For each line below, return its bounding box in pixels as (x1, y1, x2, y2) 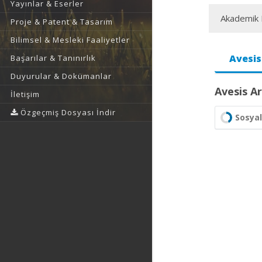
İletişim (11, 89, 40, 99)
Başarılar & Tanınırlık (11, 53, 96, 63)
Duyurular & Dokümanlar (11, 71, 112, 81)
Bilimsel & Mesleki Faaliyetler (11, 35, 130, 45)
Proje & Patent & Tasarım (11, 16, 113, 27)
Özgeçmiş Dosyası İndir (18, 107, 116, 118)
